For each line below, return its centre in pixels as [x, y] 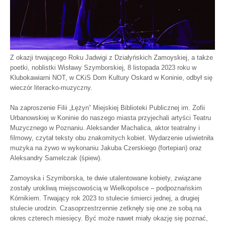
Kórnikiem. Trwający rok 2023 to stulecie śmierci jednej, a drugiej [105, 198]
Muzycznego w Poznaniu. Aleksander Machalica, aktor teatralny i [105, 128]
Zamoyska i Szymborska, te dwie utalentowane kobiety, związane [106, 178]
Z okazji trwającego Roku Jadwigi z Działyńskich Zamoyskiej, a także [111, 57]
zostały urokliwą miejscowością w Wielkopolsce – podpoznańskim [106, 188]
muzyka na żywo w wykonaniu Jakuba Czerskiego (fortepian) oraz [106, 148]
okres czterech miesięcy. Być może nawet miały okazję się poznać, [109, 218]
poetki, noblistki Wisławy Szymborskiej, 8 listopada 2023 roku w [103, 67]
